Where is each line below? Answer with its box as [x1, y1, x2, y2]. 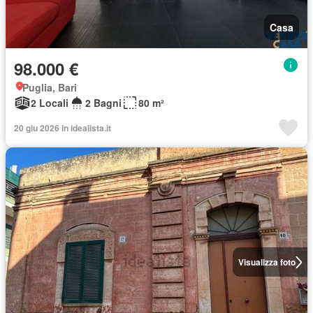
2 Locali [31, 96, 68, 110]
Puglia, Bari [22, 80, 77, 94]
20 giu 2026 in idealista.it [14, 122, 111, 134]
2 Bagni [85, 96, 122, 110]
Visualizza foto [238, 256, 296, 268]
